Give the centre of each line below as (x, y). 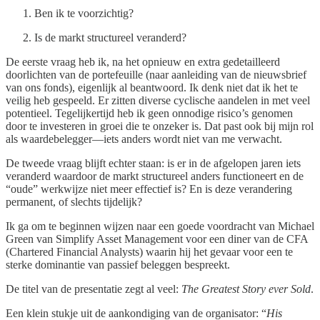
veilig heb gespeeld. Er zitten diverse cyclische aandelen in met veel (158, 100)
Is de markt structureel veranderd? (110, 37)
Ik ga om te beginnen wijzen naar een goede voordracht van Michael (160, 226)
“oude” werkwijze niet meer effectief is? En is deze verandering (149, 189)
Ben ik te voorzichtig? (84, 13)
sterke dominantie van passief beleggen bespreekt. (118, 264)
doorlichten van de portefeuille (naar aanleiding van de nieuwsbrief (156, 74)
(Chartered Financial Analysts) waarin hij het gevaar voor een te (149, 251)
